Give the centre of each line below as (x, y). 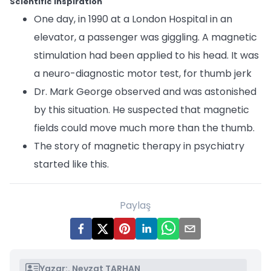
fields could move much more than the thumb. (144, 128)
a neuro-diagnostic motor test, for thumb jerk (143, 73)
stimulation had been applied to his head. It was (146, 55)
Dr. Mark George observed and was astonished (145, 92)
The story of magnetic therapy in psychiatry (139, 146)
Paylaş (135, 205)
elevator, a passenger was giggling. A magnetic (145, 37)
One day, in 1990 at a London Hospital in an (133, 19)
